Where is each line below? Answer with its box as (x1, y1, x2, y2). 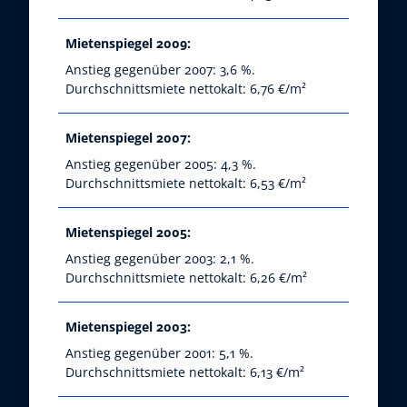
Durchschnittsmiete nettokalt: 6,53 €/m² (65, 174, 306, 193)
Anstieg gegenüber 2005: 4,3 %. (65, 155, 256, 174)
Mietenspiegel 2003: (65, 318, 191, 336)
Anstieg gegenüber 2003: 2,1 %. (65, 250, 254, 268)
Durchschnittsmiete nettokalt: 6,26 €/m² (65, 269, 307, 287)
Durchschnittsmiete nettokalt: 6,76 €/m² (65, 80, 306, 98)
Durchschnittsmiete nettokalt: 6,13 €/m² (65, 363, 304, 382)
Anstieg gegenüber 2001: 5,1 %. (65, 344, 253, 362)
